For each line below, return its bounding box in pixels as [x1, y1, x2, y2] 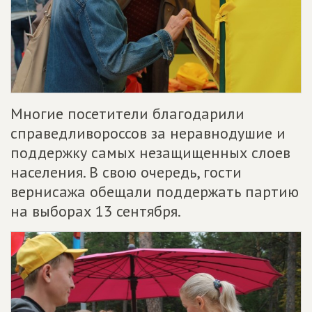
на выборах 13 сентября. [10, 201, 181, 221]
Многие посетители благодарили [10, 103, 244, 123]
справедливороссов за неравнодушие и [10, 123, 286, 143]
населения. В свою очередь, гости [10, 162, 242, 182]
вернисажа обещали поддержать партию [10, 181, 299, 201]
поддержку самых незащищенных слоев [10, 142, 290, 162]
